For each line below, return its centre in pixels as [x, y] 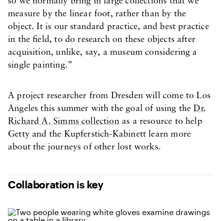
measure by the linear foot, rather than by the [97, 14]
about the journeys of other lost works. [85, 147]
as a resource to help [161, 122]
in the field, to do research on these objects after [102, 40]
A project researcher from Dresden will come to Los [109, 96]
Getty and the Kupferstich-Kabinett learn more [100, 134]
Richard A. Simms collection [64, 122]
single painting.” [40, 65]
